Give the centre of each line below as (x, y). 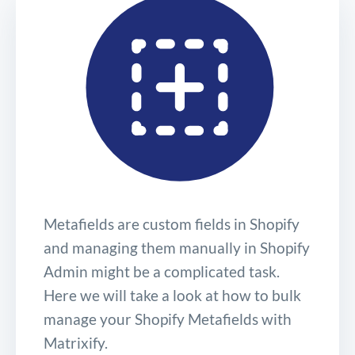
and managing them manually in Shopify (177, 247)
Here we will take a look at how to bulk (172, 295)
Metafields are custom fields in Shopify (172, 223)
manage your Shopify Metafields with (168, 319)
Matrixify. (76, 342)
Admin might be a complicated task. (162, 271)
